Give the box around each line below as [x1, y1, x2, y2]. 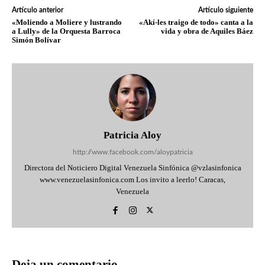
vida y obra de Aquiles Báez [160, 27, 253, 35]
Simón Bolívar [12, 35, 61, 44]
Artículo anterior [12, 7, 63, 14]
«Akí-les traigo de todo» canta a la [138, 18, 253, 27]
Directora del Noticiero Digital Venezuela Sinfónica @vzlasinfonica [24, 163, 241, 172]
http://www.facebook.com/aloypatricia [72, 148, 193, 156]
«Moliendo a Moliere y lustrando [12, 18, 122, 27]
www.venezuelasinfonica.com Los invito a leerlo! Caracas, [40, 175, 225, 184]
